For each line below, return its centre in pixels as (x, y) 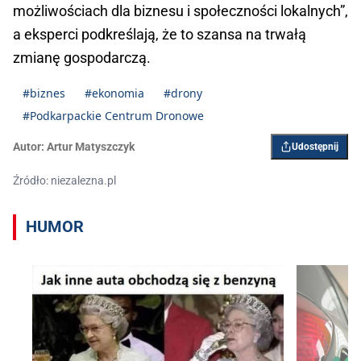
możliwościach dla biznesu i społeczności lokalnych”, (180, 11)
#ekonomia (114, 93)
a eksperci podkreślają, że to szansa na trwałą (160, 35)
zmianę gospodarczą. (82, 58)
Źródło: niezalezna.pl (64, 181)
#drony (183, 93)
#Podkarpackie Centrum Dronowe (113, 116)
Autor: (29, 147)
